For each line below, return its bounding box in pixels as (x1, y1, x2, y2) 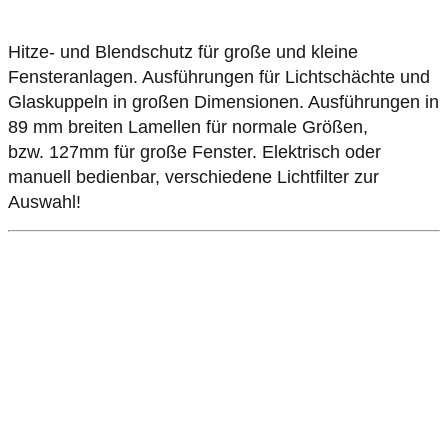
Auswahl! (8, 192, 81, 213)
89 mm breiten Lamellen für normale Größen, (8, 117, 368, 138)
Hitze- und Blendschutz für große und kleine (8, 42, 358, 63)
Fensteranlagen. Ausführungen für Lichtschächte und (8, 67, 430, 88)
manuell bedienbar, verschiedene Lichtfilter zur (8, 167, 379, 188)
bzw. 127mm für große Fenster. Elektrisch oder (8, 142, 381, 163)
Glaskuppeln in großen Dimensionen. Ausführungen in (8, 92, 439, 113)
